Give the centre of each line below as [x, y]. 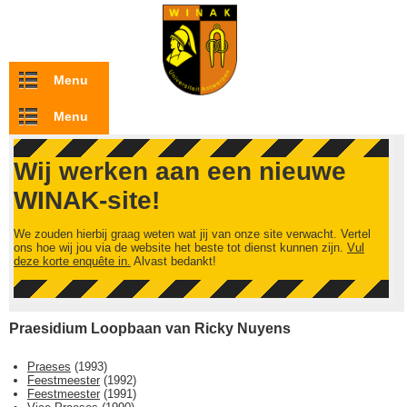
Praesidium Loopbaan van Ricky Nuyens [150, 328]
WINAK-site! [87, 200]
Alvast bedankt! [174, 261]
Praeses [49, 367]
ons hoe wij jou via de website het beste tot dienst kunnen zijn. [180, 248]
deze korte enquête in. [72, 261]
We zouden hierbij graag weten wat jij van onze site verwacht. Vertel [192, 234]
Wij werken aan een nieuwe [180, 171]
